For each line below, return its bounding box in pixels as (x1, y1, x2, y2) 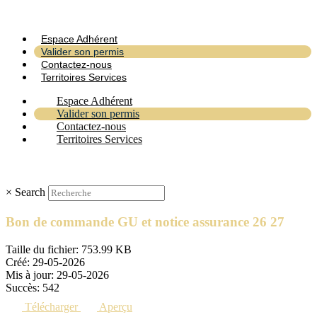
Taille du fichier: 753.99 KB (6, 243, 132, 255)
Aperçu (99, 300, 132, 313)
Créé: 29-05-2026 (6, 255, 85, 268)
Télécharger (25, 300, 78, 313)
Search (15, 186, 45, 199)
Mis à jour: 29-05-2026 (6, 268, 109, 281)
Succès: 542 (6, 281, 59, 294)
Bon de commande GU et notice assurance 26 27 (6, 214, 284, 230)
